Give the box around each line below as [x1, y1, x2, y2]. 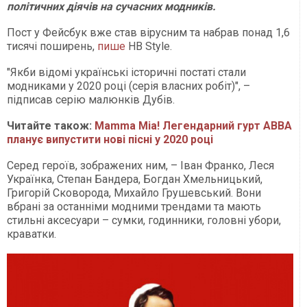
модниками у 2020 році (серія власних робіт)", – [7, 79, 250, 93]
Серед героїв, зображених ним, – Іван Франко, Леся [7, 159, 274, 173]
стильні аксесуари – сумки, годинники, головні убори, [7, 214, 281, 228]
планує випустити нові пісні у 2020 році [7, 133, 213, 147]
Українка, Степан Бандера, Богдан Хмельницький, [7, 173, 262, 186]
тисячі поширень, [7, 40, 97, 53]
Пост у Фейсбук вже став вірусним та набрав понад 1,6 [7, 26, 290, 40]
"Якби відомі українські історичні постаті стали [7, 66, 246, 79]
